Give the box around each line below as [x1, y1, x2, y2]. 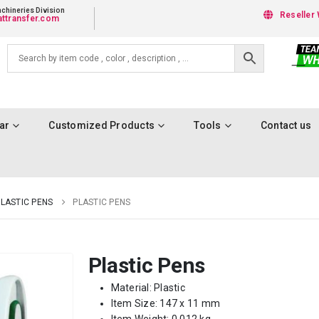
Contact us [260, 120, 312, 131]
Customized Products [48, 120, 155, 131]
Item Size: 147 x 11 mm [110, 298, 221, 309]
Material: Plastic [110, 282, 185, 293]
